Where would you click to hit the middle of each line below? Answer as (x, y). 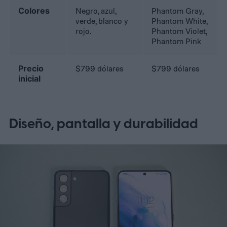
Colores (34, 11)
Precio (31, 69)
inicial (30, 79)
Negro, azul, (96, 11)
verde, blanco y (102, 21)
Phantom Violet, (180, 31)
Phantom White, (180, 21)
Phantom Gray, (178, 11)
